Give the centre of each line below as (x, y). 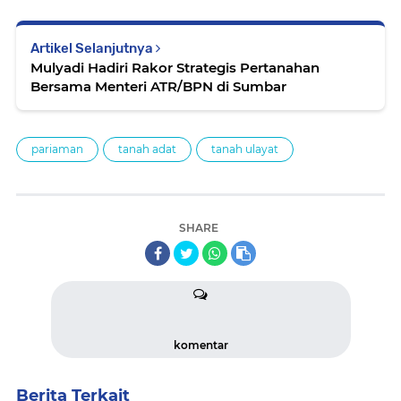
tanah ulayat (245, 149)
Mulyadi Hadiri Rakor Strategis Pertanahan (175, 68)
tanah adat (147, 149)
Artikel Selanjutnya (93, 49)
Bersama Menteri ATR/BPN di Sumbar (158, 87)
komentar (200, 346)
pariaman (57, 149)
